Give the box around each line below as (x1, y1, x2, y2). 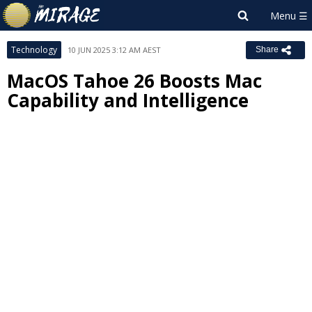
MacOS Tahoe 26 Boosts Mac (7, 68, 262, 93)
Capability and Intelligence (7, 88, 249, 113)
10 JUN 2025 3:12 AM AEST (68, 45, 161, 55)
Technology (11, 44, 57, 56)
